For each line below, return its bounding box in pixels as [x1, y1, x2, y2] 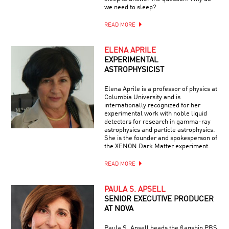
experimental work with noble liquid [104, 110, 207, 117]
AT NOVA [104, 205, 133, 213]
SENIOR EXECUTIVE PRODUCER [104, 195, 214, 203]
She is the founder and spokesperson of [104, 134, 217, 142]
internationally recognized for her [104, 102, 200, 109]
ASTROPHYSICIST [104, 66, 164, 74]
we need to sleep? [104, 4, 156, 11]
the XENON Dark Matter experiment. [104, 143, 210, 150]
